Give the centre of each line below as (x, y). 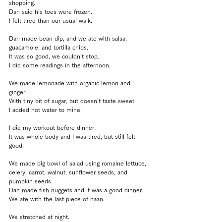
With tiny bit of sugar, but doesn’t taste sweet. (72, 101)
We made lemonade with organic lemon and (71, 83)
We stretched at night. (39, 217)
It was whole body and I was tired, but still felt (73, 136)
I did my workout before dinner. (52, 127)
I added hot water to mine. (45, 110)
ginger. (18, 92)
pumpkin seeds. (31, 181)
